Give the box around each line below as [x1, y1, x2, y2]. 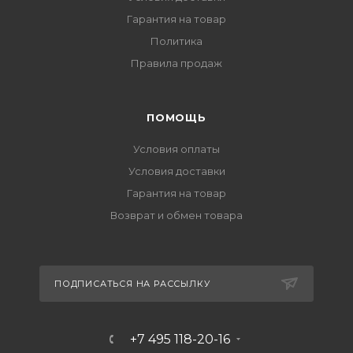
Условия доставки [128, 165, 225, 177]
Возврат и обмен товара [110, 209, 243, 221]
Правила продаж [131, 57, 222, 69]
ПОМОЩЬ [147, 111, 206, 124]
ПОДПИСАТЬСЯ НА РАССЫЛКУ [54, 278, 210, 289]
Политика [150, 35, 203, 47]
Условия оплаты [133, 143, 220, 155]
